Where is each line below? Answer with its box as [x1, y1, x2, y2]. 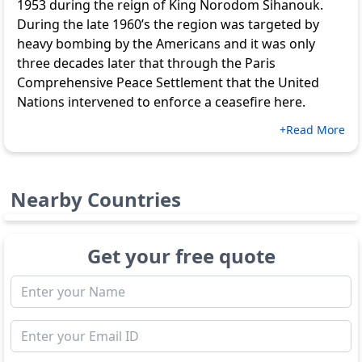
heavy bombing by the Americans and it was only [17, 35, 315, 53]
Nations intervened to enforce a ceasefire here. [17, 93, 312, 111]
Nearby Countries [11, 186, 181, 213]
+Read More [280, 122, 345, 137]
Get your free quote [86, 242, 276, 269]
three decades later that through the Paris [17, 54, 276, 72]
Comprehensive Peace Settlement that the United [17, 74, 319, 91]
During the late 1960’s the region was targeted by [17, 15, 319, 33]
